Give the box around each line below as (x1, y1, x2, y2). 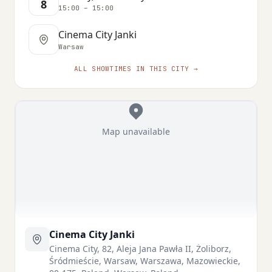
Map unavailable (102, 125, 170, 137)
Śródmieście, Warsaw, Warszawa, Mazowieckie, (49, 254, 240, 267)
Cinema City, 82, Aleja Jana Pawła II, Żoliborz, (49, 242, 231, 254)
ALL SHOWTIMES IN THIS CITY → (74, 64, 198, 73)
